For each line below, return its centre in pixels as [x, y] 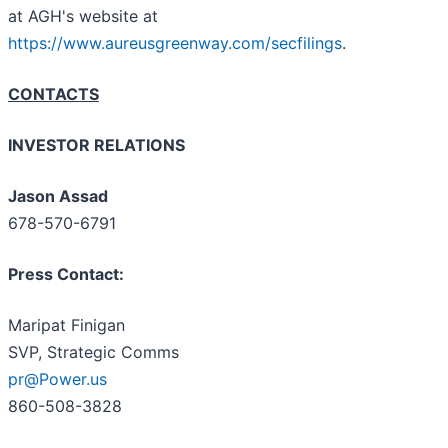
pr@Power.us [57, 379]
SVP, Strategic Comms [93, 352]
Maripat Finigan [66, 325]
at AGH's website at [83, 16]
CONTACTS [53, 94]
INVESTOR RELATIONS [96, 145]
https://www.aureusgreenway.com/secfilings [175, 43]
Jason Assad [58, 196]
